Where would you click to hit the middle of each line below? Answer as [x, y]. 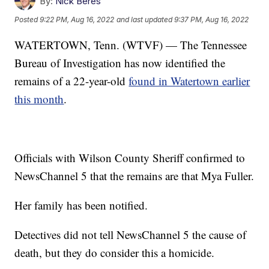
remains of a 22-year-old [72, 80]
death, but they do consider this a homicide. [115, 252]
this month [39, 98]
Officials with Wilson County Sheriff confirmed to [130, 157]
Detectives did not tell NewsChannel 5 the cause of [131, 234]
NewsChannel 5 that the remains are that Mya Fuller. [134, 175]
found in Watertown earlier [189, 80]
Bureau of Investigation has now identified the [120, 62]
